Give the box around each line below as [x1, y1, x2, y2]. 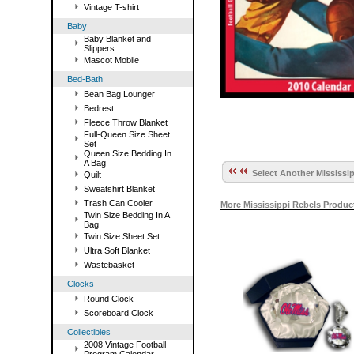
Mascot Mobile [84, 55, 139, 65]
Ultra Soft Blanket [84, 246, 150, 255]
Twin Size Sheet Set [84, 232, 160, 241]
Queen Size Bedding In [84, 149, 171, 158]
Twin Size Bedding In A [84, 210, 169, 220]
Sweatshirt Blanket [84, 184, 155, 194]
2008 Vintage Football [84, 340, 166, 349]
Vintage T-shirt [84, 2, 139, 12]
